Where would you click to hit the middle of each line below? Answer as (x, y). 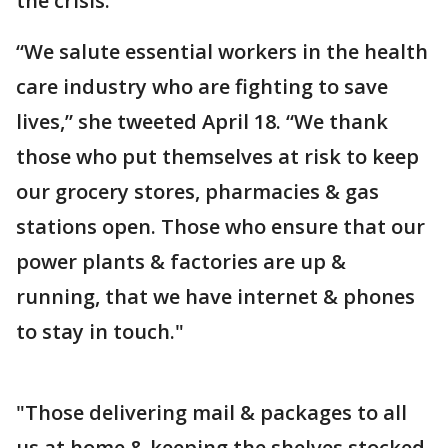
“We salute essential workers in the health (222, 51)
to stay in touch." (100, 331)
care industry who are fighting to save (202, 86)
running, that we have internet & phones (215, 296)
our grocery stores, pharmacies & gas (197, 191)
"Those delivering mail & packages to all (211, 412)
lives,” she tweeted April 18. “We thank (202, 121)
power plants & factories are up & (181, 261)
